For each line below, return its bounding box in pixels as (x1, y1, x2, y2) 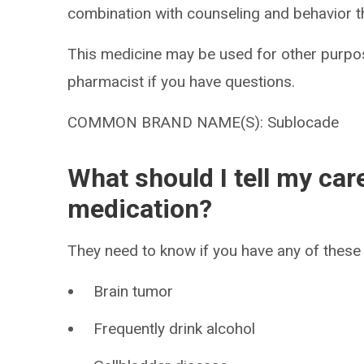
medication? (67, 193, 213, 224)
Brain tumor (93, 282, 174, 301)
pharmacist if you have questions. (67, 72, 296, 91)
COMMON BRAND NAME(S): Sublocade (67, 113, 340, 132)
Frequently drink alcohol (93, 319, 256, 338)
